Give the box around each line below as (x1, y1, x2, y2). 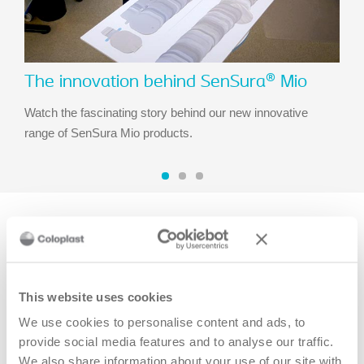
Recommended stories (24, 234, 197, 253)
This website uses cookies (19, 289, 173, 303)
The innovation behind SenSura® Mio (24, 73, 307, 93)
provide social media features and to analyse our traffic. (19, 334, 334, 349)
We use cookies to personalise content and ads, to (19, 314, 305, 329)
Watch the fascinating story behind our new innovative (24, 106, 308, 120)
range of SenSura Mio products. (24, 126, 193, 141)
